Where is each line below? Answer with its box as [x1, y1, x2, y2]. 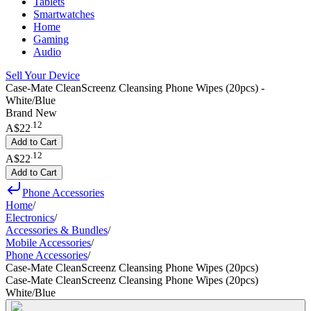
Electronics [6, 211, 54, 224]
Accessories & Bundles [6, 224, 108, 236]
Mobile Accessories [6, 236, 91, 249]
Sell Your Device [6, 69, 80, 81]
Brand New [6, 107, 57, 119]
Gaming [33, 33, 69, 45]
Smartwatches [33, 8, 94, 20]
